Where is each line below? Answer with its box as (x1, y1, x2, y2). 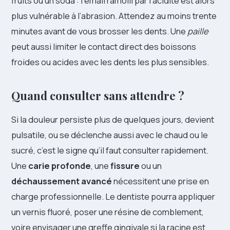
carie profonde (28, 160, 91, 171)
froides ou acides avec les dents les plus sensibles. (11, 56, 209, 68)
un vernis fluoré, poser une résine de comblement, (11, 206, 204, 218)
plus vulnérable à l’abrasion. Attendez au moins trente (11, 10, 217, 22)
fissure (110, 160, 140, 171)
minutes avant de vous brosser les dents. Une (11, 25, 187, 37)
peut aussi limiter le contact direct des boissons (11, 41, 196, 52)
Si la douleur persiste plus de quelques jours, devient (11, 113, 214, 125)
